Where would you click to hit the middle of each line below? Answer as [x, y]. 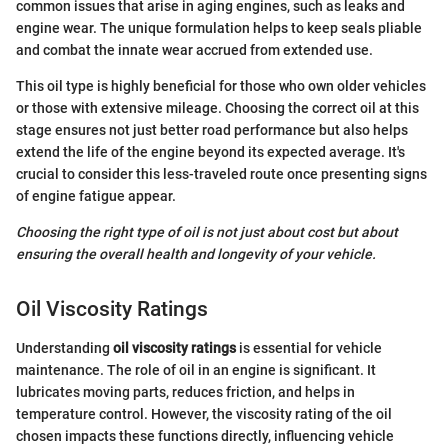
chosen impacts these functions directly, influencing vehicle [205, 435]
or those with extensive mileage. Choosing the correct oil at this [217, 108]
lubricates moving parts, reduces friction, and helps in [185, 391]
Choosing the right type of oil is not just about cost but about [207, 232]
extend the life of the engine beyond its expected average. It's [210, 152]
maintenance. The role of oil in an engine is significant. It [196, 369]
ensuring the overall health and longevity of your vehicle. [196, 254]
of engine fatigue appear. [96, 196]
